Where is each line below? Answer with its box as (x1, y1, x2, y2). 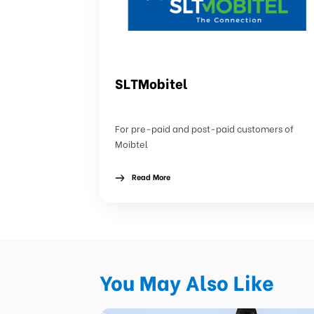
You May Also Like (100, 266, 275, 297)
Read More (131, 170, 170, 183)
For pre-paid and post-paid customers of (114, 121, 294, 135)
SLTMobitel (114, 73, 188, 93)
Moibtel (114, 136, 148, 151)
